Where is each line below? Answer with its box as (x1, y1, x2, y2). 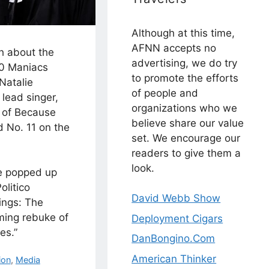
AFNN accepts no (131, 41, 217, 54)
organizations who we (131, 101, 238, 114)
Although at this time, (131, 26, 235, 39)
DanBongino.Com (131, 232, 216, 245)
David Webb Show (131, 192, 221, 205)
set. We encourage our (131, 131, 241, 144)
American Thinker (131, 252, 217, 265)
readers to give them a (131, 147, 241, 159)
